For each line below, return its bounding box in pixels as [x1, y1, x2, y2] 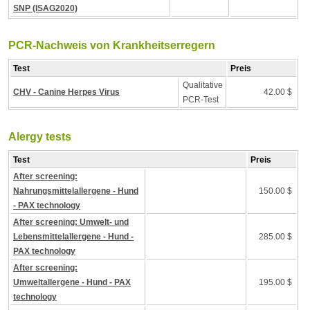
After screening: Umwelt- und [13, 217, 129, 227]
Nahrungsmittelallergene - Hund [13, 186, 138, 196]
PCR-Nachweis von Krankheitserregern [8, 39, 215, 51]
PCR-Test [183, 95, 219, 104]
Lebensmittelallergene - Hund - [13, 232, 134, 241]
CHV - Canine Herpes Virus [13, 87, 120, 97]
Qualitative [183, 80, 223, 90]
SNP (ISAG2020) [13, 3, 77, 13]
